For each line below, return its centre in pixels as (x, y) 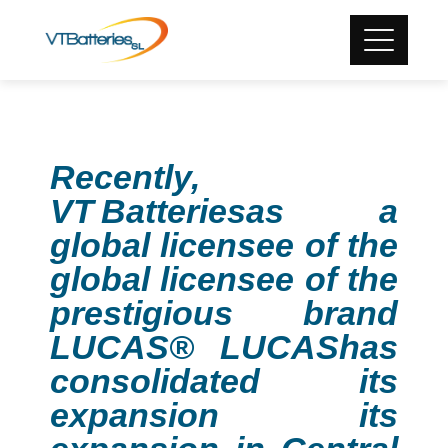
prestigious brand (224, 313)
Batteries (173, 211)
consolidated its (224, 381)
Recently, (125, 177)
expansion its (224, 415)
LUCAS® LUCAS (194, 347)
